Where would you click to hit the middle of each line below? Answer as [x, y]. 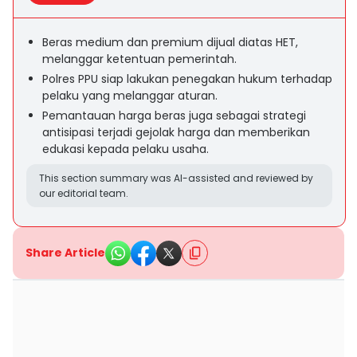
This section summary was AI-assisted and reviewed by [176, 178]
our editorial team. [84, 193]
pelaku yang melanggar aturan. [130, 96]
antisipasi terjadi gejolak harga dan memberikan [176, 132]
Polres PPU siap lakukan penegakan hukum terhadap [187, 79]
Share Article [65, 253]
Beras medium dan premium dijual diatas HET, [170, 42]
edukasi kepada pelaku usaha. [126, 149]
